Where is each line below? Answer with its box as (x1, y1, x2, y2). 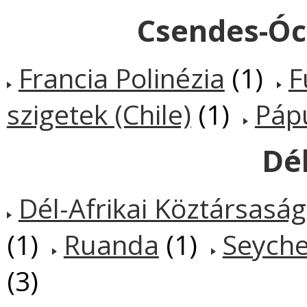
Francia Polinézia (18, 59, 225, 96)
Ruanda (63, 225, 159, 262)
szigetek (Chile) (6, 95, 191, 132)
